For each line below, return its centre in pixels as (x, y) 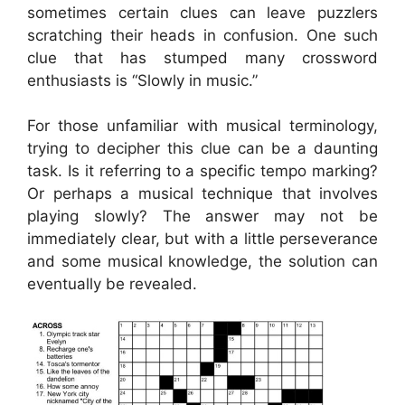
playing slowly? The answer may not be (202, 216)
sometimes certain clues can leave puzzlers (202, 12)
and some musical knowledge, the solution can (202, 261)
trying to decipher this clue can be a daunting (202, 148)
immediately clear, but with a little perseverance (202, 239)
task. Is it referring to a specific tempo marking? (202, 171)
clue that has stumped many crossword (202, 57)
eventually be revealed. (112, 284)
